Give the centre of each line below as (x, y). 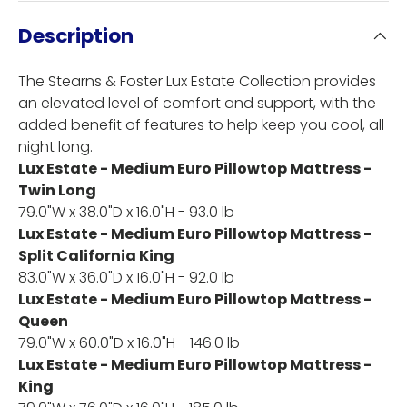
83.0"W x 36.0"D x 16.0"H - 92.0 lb (126, 278)
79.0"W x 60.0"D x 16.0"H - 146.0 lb (129, 343)
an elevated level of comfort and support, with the (197, 104)
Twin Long (57, 191)
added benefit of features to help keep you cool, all (201, 125)
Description (76, 36)
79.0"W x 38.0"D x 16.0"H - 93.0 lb (126, 213)
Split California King (96, 256)
